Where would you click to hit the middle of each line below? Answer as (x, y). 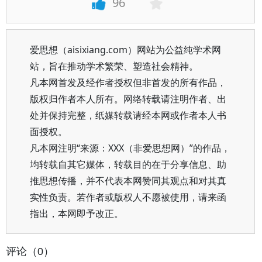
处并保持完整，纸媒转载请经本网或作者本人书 (128, 115)
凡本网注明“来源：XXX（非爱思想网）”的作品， (130, 148)
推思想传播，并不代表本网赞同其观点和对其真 (128, 181)
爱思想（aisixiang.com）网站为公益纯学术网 (125, 50)
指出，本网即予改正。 (77, 213)
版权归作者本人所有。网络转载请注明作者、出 (128, 99)
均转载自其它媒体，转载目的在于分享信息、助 (128, 164)
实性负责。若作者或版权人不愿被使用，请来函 (128, 197)
